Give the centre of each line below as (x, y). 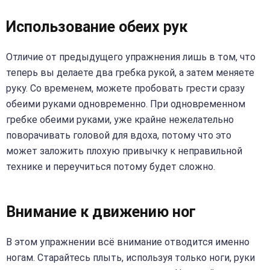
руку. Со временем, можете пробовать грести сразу (125, 89)
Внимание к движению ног (101, 212)
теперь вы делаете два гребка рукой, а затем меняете (130, 73)
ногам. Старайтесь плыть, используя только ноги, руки (130, 257)
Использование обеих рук (97, 27)
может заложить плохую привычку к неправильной (124, 151)
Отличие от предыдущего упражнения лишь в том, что (131, 57)
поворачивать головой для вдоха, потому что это (119, 136)
